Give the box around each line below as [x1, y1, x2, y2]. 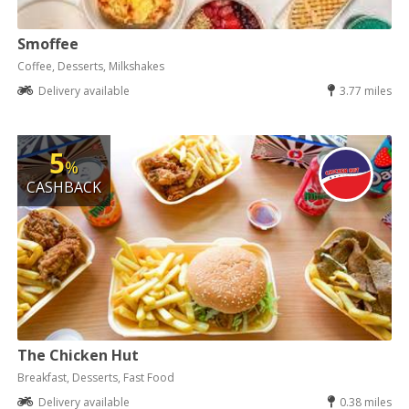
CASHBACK [26, 176, 102, 197]
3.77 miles [339, 82, 392, 99]
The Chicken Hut [17, 344, 140, 365]
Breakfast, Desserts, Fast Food [17, 369, 175, 385]
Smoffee [17, 33, 79, 54]
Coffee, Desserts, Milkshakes [17, 58, 165, 74]
